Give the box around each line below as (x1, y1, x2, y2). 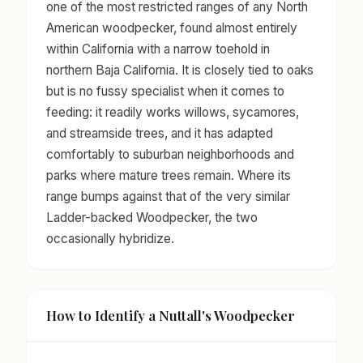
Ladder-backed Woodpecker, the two (46, 209, 258, 225)
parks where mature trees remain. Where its (46, 167, 291, 183)
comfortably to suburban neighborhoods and (46, 146, 294, 162)
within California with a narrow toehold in (46, 41, 270, 57)
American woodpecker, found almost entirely (46, 19, 297, 36)
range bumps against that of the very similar (46, 188, 290, 204)
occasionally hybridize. (46, 230, 174, 246)
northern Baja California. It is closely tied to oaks (46, 62, 314, 78)
